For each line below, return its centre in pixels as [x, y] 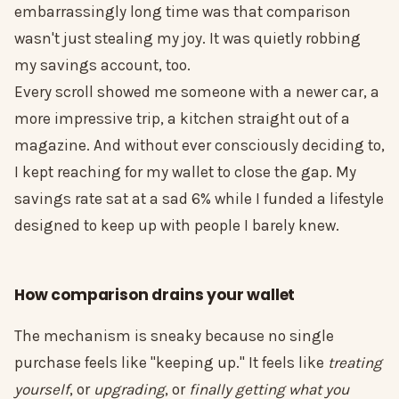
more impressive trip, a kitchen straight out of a [182, 119]
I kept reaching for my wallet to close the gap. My [185, 172]
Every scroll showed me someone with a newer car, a [197, 92]
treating [355, 363]
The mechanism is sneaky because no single [174, 336]
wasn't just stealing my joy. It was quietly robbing [187, 39]
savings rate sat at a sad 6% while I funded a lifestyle [199, 199]
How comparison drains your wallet [155, 295]
